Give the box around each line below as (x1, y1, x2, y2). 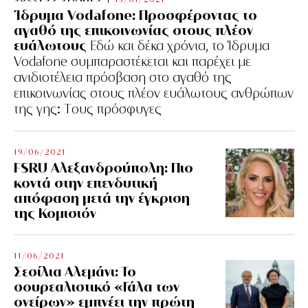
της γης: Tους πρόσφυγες (14, 101, 162, 116)
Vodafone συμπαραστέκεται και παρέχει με (14, 54, 251, 69)
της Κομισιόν (14, 204, 96, 221)
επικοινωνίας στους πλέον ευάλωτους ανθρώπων (14, 85, 294, 100)
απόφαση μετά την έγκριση (14, 189, 190, 206)
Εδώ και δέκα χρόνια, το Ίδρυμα (87, 38, 269, 53)
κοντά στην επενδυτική (14, 174, 157, 190)
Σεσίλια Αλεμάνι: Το (14, 263, 136, 279)
